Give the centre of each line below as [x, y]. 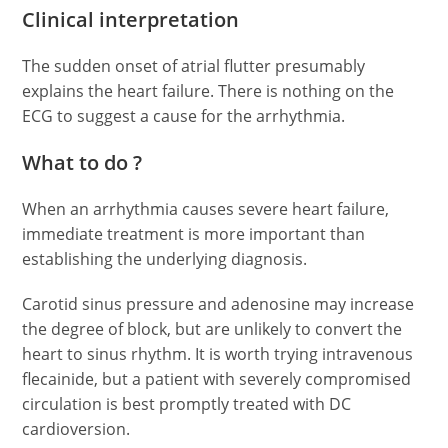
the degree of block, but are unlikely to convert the [212, 329]
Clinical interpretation [131, 19]
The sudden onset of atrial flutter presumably [194, 66]
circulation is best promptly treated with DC [187, 404]
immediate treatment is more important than [194, 234]
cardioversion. [76, 429]
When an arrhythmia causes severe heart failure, [206, 209]
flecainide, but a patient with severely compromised [217, 379]
